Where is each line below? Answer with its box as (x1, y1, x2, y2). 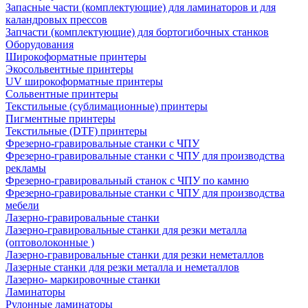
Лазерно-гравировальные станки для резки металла (5, 223, 247, 236)
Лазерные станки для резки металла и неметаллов (5, 261, 239, 273)
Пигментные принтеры (5, 112, 115, 124)
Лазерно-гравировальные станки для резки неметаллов (5, 248, 264, 261)
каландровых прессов (5, 13, 107, 25)
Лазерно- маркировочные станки (5, 273, 160, 285)
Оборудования (5, 38, 74, 50)
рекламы (5, 162, 46, 174)
